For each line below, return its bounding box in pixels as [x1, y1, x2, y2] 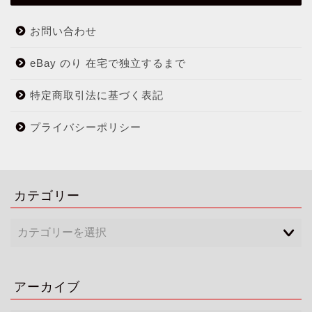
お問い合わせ [30, 24, 97, 37]
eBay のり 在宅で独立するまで [30, 56, 186, 69]
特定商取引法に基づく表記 [30, 88, 164, 101]
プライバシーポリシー [30, 120, 141, 133]
